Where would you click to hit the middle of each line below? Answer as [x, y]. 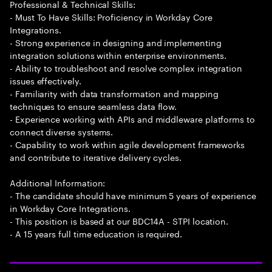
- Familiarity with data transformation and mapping [114, 93]
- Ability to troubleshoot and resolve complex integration [126, 67]
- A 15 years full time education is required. [96, 233]
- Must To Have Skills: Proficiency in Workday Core [111, 16]
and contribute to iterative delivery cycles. [96, 157]
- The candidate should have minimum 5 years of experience [133, 195]
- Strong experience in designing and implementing [116, 42]
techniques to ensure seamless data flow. [93, 106]
